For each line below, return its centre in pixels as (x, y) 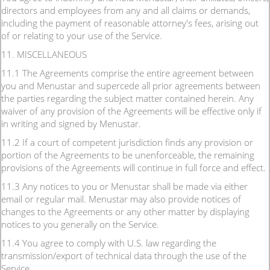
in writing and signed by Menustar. (71, 124)
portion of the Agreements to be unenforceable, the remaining (128, 155)
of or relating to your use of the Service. (82, 36)
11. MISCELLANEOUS (44, 54)
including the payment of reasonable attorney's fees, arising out (130, 23)
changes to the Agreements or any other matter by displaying (125, 212)
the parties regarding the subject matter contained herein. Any (127, 98)
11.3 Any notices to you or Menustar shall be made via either (124, 186)
